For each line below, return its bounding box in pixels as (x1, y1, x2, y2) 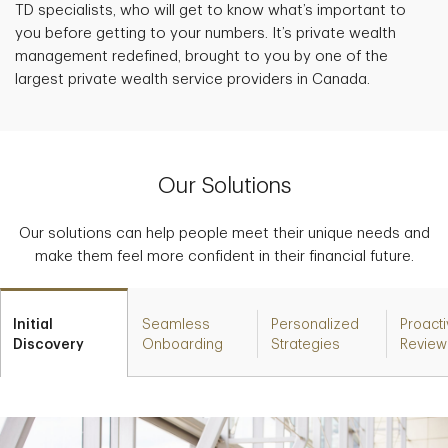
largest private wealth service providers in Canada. (15, 72, 370, 88)
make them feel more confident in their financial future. (34, 249, 414, 265)
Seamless (142, 317, 211, 332)
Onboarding (142, 337, 224, 352)
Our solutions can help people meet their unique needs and (18, 226, 430, 242)
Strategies (271, 337, 341, 352)
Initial (13, 317, 54, 332)
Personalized (271, 317, 360, 332)
